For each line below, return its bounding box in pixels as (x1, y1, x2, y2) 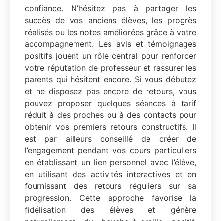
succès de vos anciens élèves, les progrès (25, 15, 196, 25)
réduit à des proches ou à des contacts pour (25, 110, 196, 120)
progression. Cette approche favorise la (25, 192, 196, 203)
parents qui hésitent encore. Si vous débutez (25, 74, 196, 84)
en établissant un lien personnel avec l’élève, (25, 157, 196, 167)
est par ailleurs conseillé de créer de (25, 133, 196, 144)
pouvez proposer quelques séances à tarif (25, 98, 196, 108)
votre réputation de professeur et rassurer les (25, 62, 196, 73)
